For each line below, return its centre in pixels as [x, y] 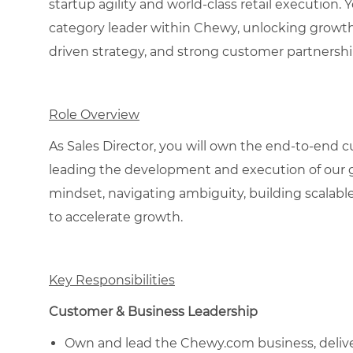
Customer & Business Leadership [153, 311]
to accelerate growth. [116, 217]
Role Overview [94, 114]
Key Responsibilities [112, 280]
